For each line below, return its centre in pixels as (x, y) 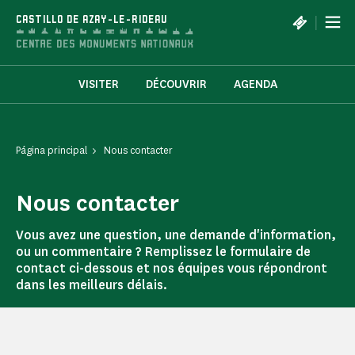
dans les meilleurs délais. (92, 285)
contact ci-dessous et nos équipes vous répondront (172, 269)
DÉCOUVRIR (176, 85)
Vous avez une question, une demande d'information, (176, 235)
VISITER (98, 85)
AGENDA (255, 85)
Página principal (52, 151)
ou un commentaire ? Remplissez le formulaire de (163, 252)
